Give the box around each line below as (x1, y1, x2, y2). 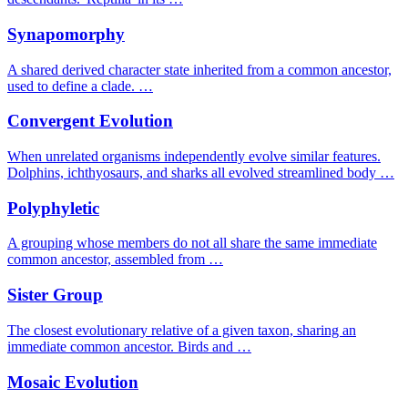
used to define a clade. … (7, 77, 153, 94)
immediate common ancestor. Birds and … (7, 338, 251, 354)
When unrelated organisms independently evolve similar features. (7, 148, 381, 164)
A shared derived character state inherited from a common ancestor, (7, 61, 392, 77)
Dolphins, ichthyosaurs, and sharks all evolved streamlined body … (7, 165, 394, 180)
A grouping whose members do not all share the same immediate (7, 235, 377, 251)
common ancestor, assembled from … (7, 251, 223, 268)
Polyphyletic (7, 198, 99, 218)
